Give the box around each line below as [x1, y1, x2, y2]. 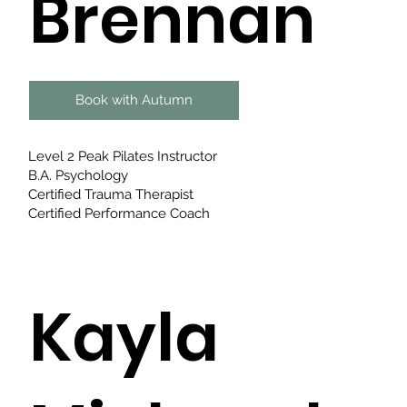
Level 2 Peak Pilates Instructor [28, 147, 218, 164]
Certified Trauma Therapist [28, 185, 194, 203]
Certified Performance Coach [28, 204, 211, 222]
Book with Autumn [75, 91, 194, 108]
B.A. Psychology [28, 166, 129, 184]
